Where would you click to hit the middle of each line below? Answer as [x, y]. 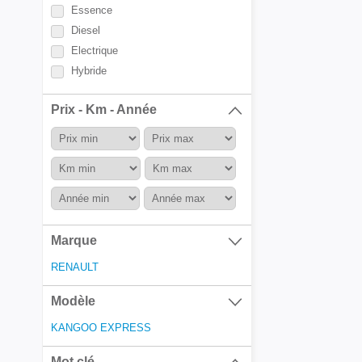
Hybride [89, 71]
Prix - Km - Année [104, 109]
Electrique [95, 51]
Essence [92, 10]
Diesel [86, 30]
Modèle [73, 301]
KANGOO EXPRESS [101, 328]
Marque [74, 240]
